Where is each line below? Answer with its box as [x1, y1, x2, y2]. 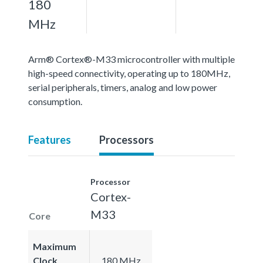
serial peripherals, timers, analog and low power [28, 81, 217, 93]
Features [28, 133, 71, 146]
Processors [99, 133, 154, 146]
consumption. [28, 95, 82, 107]
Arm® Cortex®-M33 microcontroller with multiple [28, 53, 235, 65]
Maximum [33, 240, 76, 252]
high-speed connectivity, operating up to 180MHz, [28, 67, 230, 79]
